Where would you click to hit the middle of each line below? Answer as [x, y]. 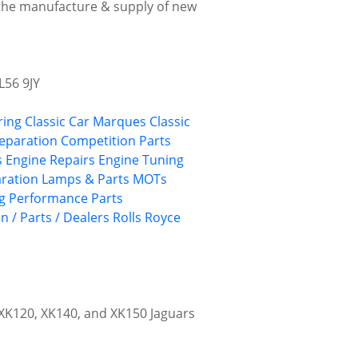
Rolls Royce [147, 218]
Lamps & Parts [86, 179]
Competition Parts [116, 141]
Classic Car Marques [86, 122]
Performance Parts [66, 199]
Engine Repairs [50, 160]
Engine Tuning [141, 160]
